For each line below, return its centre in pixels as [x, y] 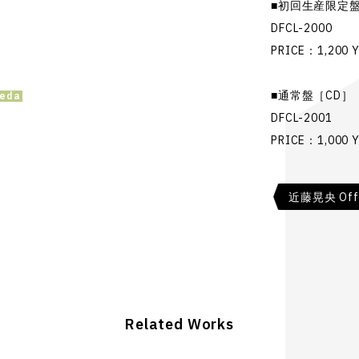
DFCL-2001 [302, 118]
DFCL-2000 [302, 28]
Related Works [179, 324]
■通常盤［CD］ [312, 95]
